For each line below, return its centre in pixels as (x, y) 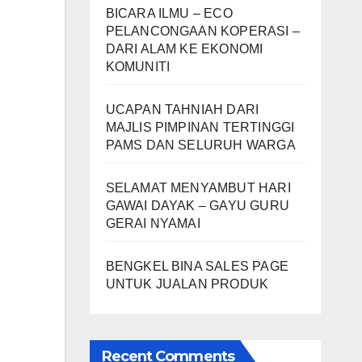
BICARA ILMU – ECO (169, 14)
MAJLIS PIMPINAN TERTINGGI (200, 128)
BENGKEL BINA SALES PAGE (197, 267)
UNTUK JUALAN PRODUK (187, 284)
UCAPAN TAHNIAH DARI (182, 110)
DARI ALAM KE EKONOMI (184, 49)
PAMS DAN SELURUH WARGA (200, 145)
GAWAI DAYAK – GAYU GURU (198, 206)
